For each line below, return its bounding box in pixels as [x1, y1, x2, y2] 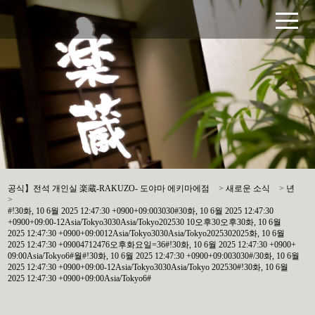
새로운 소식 [226, 184, 271, 193]
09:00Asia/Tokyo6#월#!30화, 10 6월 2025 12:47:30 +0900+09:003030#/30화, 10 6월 [8, 251, 300, 261]
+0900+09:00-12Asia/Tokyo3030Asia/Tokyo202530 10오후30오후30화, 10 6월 [8, 217, 282, 227]
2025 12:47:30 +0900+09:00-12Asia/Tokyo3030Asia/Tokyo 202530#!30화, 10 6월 [8, 262, 289, 272]
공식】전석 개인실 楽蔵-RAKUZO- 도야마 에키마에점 [8, 184, 210, 193]
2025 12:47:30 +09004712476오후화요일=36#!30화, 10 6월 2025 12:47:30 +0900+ [8, 240, 297, 250]
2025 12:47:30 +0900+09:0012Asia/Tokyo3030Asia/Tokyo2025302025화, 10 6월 [8, 229, 285, 238]
